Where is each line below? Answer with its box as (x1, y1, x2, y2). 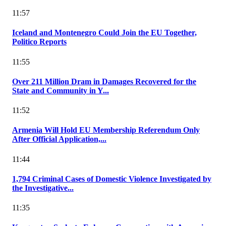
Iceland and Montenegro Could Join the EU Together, (12, 28, 197, 37)
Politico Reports (12, 37, 67, 46)
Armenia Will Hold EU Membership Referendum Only (12, 126, 200, 135)
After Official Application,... (12, 135, 106, 144)
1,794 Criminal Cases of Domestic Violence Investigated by (12, 174, 211, 183)
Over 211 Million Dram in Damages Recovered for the (12, 77, 196, 86)
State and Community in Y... (12, 86, 109, 95)
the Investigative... (12, 183, 74, 192)
